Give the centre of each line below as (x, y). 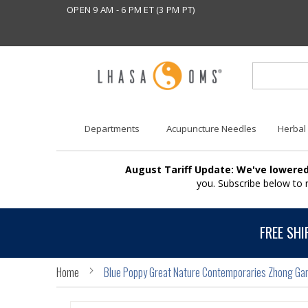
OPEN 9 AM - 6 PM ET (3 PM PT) (131, 10)
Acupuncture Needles (212, 129)
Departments (112, 129)
